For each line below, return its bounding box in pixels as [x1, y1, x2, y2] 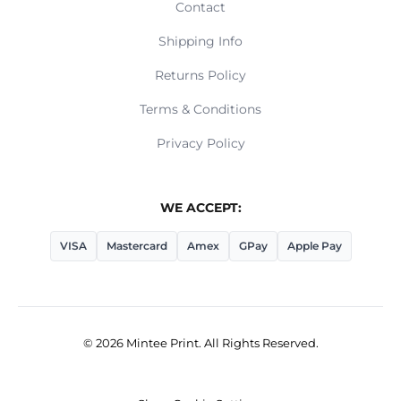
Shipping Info [158, 32, 243, 49]
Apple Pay [286, 238, 342, 252]
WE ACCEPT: [159, 200, 242, 215]
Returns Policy [155, 66, 246, 83]
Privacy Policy [156, 134, 245, 151]
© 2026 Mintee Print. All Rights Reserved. [82, 335, 319, 350]
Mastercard [106, 238, 167, 252]
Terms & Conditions [140, 100, 261, 117]
